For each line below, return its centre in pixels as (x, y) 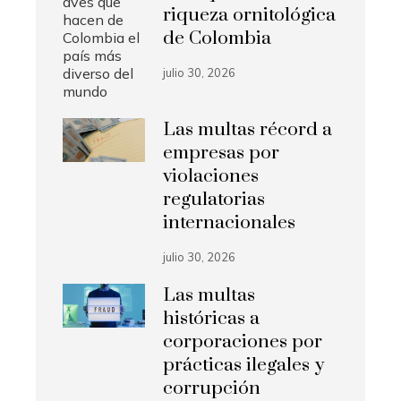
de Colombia (218, 39)
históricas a (212, 319)
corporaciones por (243, 342)
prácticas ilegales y (244, 366)
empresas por (222, 154)
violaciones (211, 177)
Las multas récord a (248, 130)
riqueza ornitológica (250, 16)
